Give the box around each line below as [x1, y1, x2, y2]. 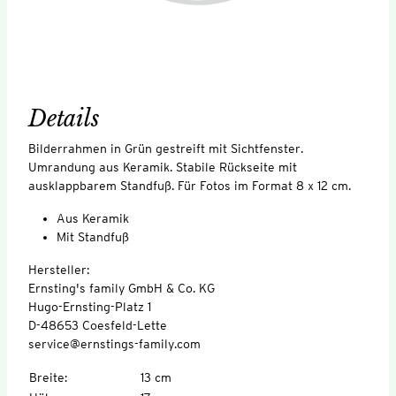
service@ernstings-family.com [28, 336, 201, 351]
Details [28, 104, 100, 133]
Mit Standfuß [57, 229, 129, 244]
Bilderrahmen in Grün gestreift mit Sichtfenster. [28, 141, 303, 156]
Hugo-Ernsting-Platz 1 [28, 299, 151, 314]
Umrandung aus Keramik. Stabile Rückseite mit [28, 159, 297, 174]
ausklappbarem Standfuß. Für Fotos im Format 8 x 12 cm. [28, 178, 351, 193]
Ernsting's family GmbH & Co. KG [28, 280, 215, 295]
